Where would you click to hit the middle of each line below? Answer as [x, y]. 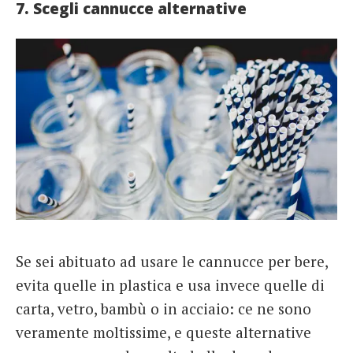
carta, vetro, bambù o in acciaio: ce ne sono [163, 309]
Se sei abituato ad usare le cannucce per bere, [172, 262]
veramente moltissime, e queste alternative [163, 333]
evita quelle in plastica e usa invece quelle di [170, 285]
